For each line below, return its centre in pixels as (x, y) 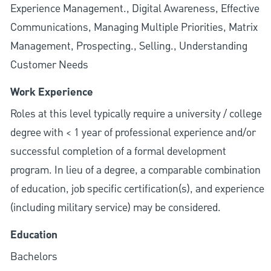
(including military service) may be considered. (115, 208)
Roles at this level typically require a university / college (136, 114)
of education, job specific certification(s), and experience (137, 189)
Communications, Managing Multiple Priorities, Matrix (134, 28)
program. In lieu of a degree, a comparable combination (135, 171)
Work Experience (51, 93)
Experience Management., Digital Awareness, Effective (135, 9)
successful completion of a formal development (118, 152)
